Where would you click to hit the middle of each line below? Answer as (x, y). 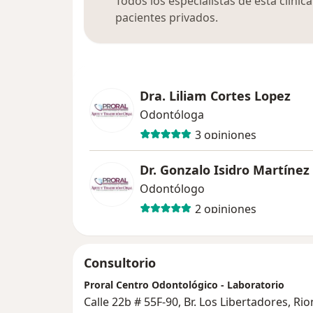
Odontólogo (172, 189)
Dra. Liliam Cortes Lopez (215, 96)
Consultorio (120, 263)
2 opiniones (225, 209)
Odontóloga (172, 115)
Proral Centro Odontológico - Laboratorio (184, 285)
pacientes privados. (167, 18)
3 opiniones (225, 134)
